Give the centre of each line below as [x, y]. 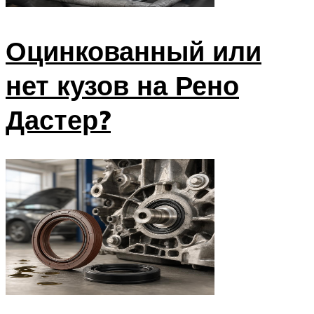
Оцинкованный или [134, 51]
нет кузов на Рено [122, 85]
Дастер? [58, 120]
